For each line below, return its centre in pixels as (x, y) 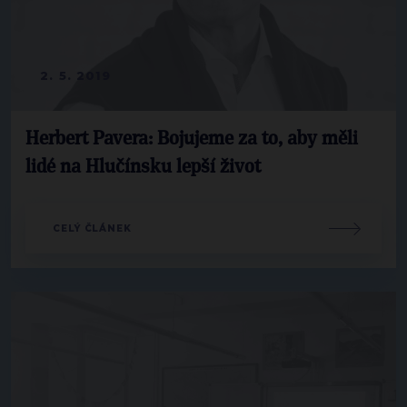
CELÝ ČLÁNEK (92, 229)
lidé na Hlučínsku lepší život (143, 168)
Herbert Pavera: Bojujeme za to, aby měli (192, 139)
